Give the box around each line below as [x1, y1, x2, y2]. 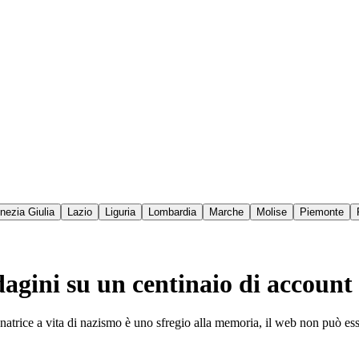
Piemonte [300, 206, 344, 219]
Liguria [105, 206, 135, 219]
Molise [256, 206, 287, 219]
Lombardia [148, 206, 196, 219]
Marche [209, 206, 244, 219]
